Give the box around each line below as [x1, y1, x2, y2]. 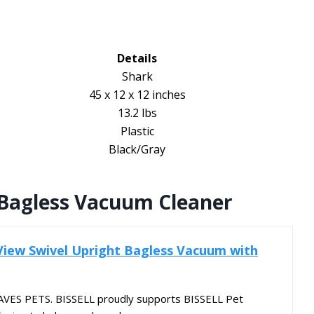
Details [117, 50, 157, 67]
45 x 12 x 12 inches [88, 87, 186, 103]
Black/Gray [109, 142, 165, 158]
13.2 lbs [117, 105, 157, 121]
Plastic [120, 123, 154, 139]
